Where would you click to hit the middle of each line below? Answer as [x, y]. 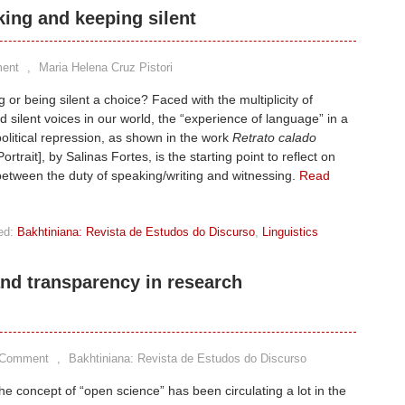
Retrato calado [274, 137]
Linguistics [290, 232]
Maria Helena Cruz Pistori [106, 67]
